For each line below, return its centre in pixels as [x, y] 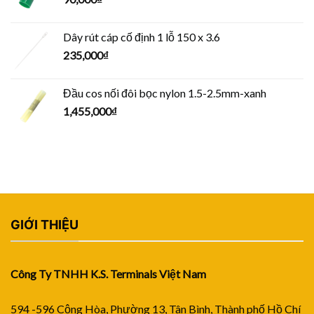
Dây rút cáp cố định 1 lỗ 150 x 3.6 [142, 37]
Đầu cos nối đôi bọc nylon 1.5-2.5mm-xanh [165, 93]
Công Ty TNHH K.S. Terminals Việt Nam [108, 273]
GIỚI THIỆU [45, 225]
